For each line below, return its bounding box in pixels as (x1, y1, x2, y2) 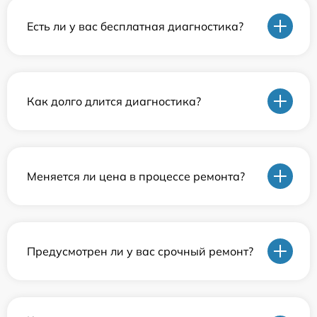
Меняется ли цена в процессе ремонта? (27, 168, 245, 183)
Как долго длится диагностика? (27, 93, 201, 108)
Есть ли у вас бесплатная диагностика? (27, 18, 243, 33)
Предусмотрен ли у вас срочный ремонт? (27, 243, 253, 258)
